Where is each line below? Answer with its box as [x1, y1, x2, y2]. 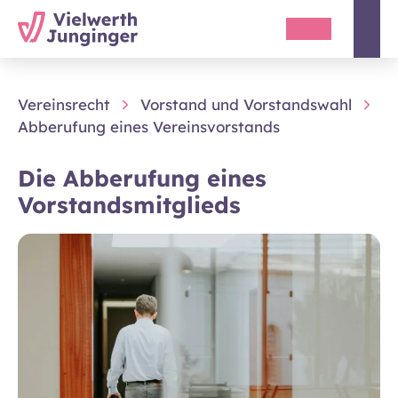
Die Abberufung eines [18, 163, 267, 192]
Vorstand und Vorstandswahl [140, 95, 352, 114]
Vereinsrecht [18, 95, 110, 114]
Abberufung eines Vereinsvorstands [18, 117, 280, 136]
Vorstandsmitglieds [18, 190, 248, 219]
